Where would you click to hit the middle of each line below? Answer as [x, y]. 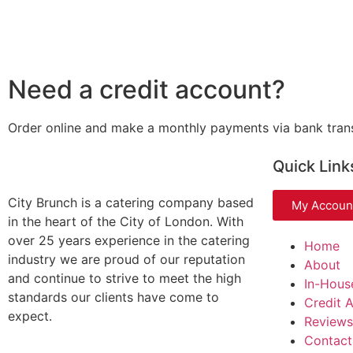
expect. [30, 316]
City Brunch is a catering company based [131, 203]
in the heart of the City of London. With [126, 221]
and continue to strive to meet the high [124, 278]
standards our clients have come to [113, 297]
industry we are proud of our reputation [126, 259]
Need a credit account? [147, 89]
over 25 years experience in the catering [129, 240]
